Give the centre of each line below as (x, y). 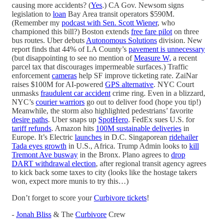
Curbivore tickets (120, 197)
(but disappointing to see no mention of (73, 58)
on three (186, 31)
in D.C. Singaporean (135, 137)
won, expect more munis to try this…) (70, 181)
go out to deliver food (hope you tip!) (143, 102)
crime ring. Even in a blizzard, (158, 93)
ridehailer (184, 137)
